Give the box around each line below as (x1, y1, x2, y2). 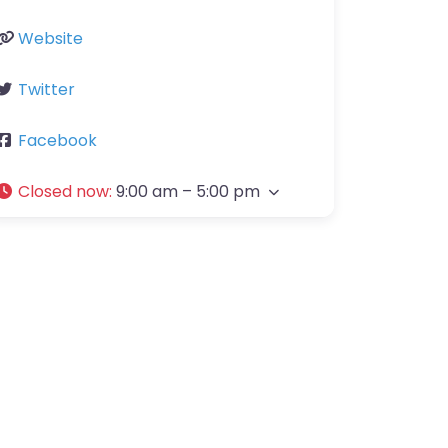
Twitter (18, 78, 75, 101)
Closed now (18, 180, 109, 203)
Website (18, 27, 83, 50)
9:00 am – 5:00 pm (116, 180, 260, 203)
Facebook (18, 129, 97, 152)
